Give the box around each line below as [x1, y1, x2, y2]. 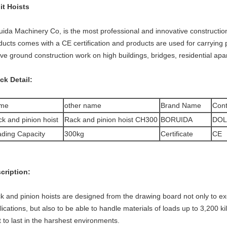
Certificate [161, 130, 193, 138]
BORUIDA [161, 116, 193, 124]
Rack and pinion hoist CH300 [64, 116, 158, 124]
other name [64, 101, 101, 109]
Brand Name [161, 101, 201, 109]
